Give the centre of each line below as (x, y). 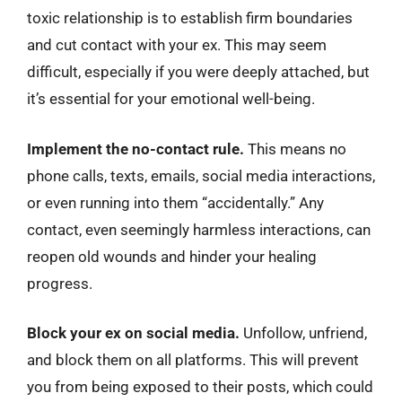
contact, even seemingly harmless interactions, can (199, 229)
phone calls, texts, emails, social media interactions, (201, 175)
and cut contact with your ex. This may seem (177, 45)
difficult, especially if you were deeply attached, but (198, 72)
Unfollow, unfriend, (303, 333)
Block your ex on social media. (133, 333)
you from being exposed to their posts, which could (200, 387)
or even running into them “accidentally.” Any (175, 202)
